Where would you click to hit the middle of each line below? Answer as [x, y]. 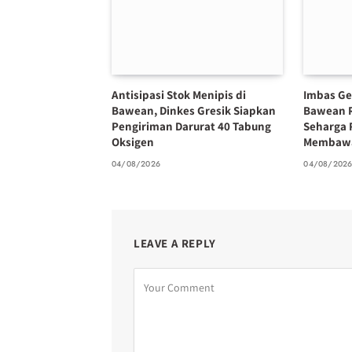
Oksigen [133, 142]
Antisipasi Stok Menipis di [179, 95]
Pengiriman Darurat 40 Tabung [191, 126]
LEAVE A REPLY [175, 244]
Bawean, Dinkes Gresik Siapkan [194, 111]
